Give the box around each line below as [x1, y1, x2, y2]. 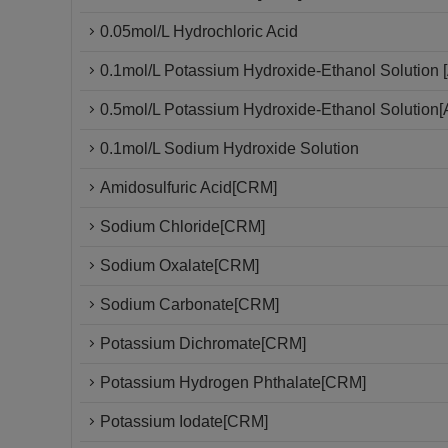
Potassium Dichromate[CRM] [100, 335, 306, 352]
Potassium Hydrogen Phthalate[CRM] [100, 374, 366, 391]
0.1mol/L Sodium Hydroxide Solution [100, 140, 359, 157]
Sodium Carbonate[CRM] [100, 296, 279, 313]
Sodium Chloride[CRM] [100, 218, 265, 235]
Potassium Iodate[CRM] [100, 413, 268, 430]
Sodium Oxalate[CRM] [100, 257, 259, 274]
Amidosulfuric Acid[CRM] [100, 179, 277, 196]
